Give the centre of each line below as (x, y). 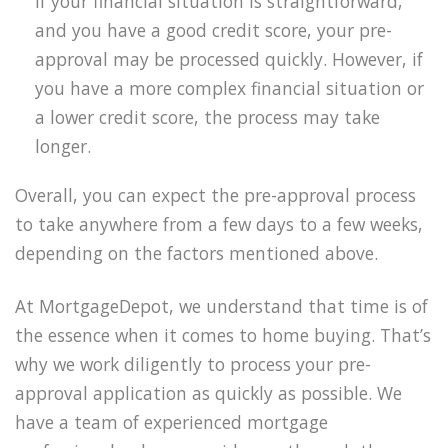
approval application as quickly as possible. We (208, 392)
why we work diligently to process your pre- (193, 363)
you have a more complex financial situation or (229, 88)
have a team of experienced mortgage (171, 421)
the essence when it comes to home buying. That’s (223, 334)
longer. (63, 146)
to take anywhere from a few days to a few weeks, (219, 224)
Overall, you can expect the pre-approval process (215, 195)
